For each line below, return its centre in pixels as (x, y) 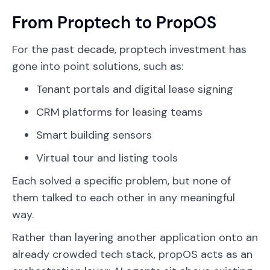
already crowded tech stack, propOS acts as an (132, 254)
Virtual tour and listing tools (107, 158)
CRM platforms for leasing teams (119, 112)
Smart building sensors (94, 135)
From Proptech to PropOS (114, 22)
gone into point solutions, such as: (98, 66)
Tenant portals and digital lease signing (135, 89)
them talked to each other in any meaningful (124, 197)
